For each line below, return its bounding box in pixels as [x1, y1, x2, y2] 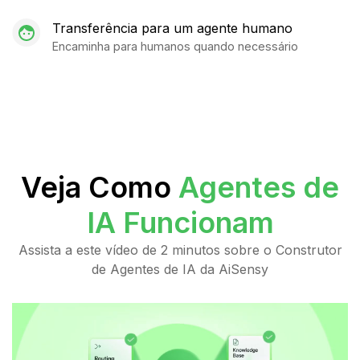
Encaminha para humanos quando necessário [51, 39, 298, 53]
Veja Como [21, 169, 178, 205]
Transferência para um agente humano [51, 19, 292, 36]
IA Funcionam [86, 204, 274, 240]
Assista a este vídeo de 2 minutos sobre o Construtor [18, 241, 342, 258]
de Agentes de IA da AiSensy [92, 260, 268, 277]
